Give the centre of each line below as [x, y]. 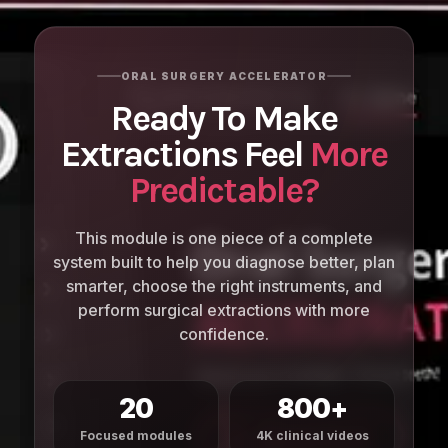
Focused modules [136, 436]
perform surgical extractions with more [224, 310]
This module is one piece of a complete [224, 238]
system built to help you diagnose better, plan [224, 262]
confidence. [224, 334]
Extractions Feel [185, 154]
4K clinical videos [312, 436]
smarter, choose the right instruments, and [224, 286]
